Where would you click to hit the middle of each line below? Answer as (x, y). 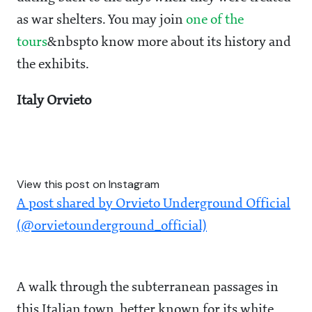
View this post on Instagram (88, 185)
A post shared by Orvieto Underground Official (154, 204)
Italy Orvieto (54, 101)
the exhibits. (53, 65)
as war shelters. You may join (101, 21)
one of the (215, 21)
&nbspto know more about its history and (169, 43)
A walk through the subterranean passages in (148, 288)
